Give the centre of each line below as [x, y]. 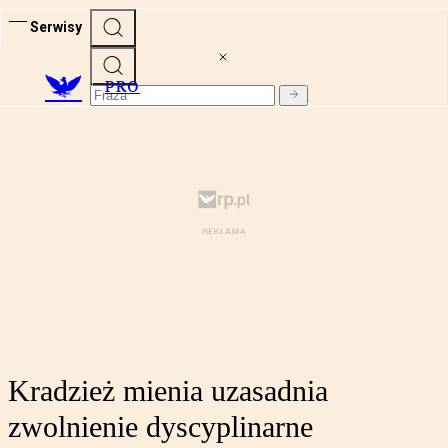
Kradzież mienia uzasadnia [168, 391]
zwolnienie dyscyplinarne [160, 427]
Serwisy [56, 26]
